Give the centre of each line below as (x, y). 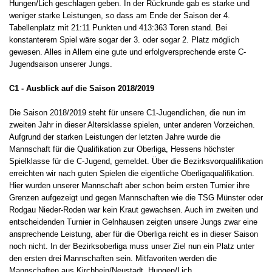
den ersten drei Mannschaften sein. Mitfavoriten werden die (113, 259)
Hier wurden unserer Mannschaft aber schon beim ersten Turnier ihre (129, 186)
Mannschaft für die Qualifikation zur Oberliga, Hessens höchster (122, 149)
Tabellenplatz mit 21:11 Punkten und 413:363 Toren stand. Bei (118, 28)
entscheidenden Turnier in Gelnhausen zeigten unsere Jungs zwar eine (133, 222)
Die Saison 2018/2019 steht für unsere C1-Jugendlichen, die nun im (127, 113)
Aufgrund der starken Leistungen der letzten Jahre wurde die (115, 137)
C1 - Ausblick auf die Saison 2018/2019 (82, 89)
